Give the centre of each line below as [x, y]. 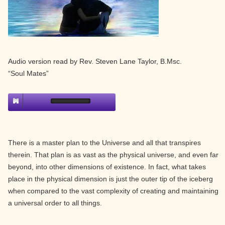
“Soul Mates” [28, 73]
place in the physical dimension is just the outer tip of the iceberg [110, 179]
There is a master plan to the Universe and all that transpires [104, 143]
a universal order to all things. [55, 203]
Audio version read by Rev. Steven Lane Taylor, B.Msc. [95, 61]
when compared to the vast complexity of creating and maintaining [113, 191]
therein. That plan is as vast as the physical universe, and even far [113, 155]
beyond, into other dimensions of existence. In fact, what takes [107, 167]
